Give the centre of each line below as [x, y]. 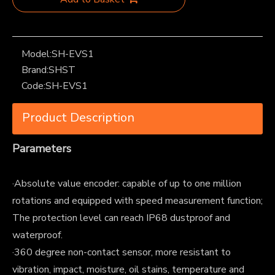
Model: [37, 54]
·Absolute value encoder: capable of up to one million [127, 183]
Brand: [35, 70]
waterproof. [37, 235]
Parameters [42, 148]
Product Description [78, 117]
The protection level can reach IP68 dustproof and [121, 218]
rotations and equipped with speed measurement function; [137, 200]
